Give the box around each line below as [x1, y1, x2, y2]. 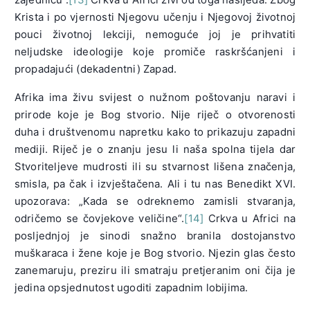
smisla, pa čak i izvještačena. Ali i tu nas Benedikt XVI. [14, 176, 296, 190]
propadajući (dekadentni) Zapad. [14, 62, 177, 75]
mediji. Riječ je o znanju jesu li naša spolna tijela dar [14, 142, 296, 156]
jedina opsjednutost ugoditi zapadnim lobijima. [14, 280, 248, 294]
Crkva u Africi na [203, 211, 296, 225]
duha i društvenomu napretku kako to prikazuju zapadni [14, 125, 296, 138]
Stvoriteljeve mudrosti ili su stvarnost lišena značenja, [14, 159, 296, 173]
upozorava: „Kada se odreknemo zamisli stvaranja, [14, 194, 296, 208]
